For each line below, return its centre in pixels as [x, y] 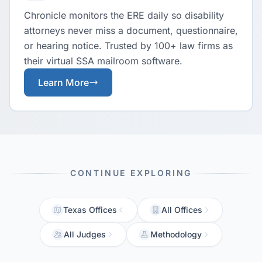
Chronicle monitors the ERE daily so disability [124, 15]
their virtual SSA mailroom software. [103, 61]
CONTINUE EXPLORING [131, 173]
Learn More [63, 82]
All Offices [182, 210]
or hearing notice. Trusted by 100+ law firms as [128, 46]
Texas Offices [90, 210]
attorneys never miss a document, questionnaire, [131, 30]
